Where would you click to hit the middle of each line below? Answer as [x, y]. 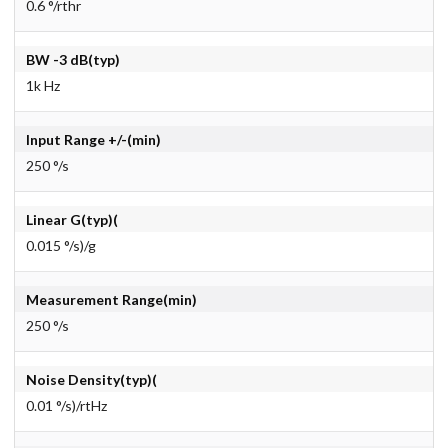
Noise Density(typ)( [91, 379]
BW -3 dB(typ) [72, 59]
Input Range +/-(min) [93, 139]
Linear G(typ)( [71, 219]
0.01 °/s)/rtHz [66, 405]
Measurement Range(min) [111, 299]
